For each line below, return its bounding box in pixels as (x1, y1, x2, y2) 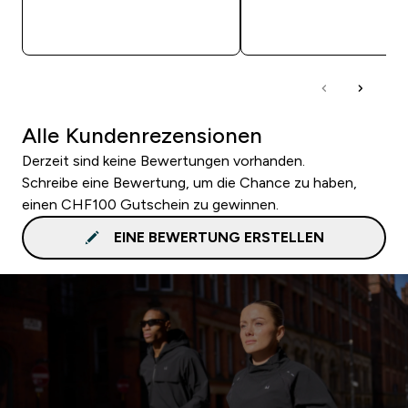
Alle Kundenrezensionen (22, 122, 262, 148)
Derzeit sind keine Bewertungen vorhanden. (22, 152, 305, 168)
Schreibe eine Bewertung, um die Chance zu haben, (22, 174, 357, 190)
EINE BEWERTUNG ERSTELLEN (113, 229, 324, 245)
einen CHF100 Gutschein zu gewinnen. (22, 196, 279, 212)
